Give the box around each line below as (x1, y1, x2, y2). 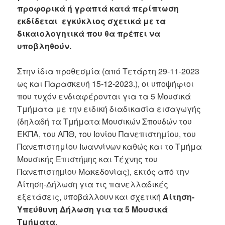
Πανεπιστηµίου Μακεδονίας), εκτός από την (17, 166, 189, 178)
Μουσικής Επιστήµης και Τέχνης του (17, 153, 158, 165)
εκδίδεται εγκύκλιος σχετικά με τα (17, 15, 166, 27)
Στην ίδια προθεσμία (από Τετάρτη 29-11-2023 (17, 65, 200, 77)
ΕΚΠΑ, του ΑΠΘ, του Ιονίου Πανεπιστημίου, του (17, 128, 196, 140)
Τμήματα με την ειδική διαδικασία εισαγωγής (17, 103, 201, 115)
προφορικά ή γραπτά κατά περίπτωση (17, 2, 179, 14)
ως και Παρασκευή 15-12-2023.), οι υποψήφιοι (17, 78, 194, 90)
